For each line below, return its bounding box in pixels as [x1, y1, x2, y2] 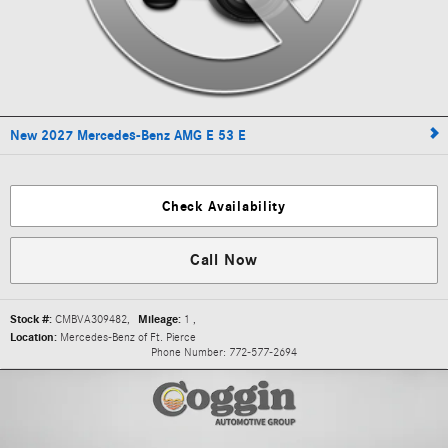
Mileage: [138, 312, 181, 327]
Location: [10, 330, 57, 345]
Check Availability [162, 197, 286, 215]
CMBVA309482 [55, 312, 127, 327]
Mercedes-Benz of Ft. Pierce [60, 330, 196, 345]
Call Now [189, 251, 259, 270]
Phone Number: [151, 345, 226, 360]
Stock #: [10, 312, 52, 327]
